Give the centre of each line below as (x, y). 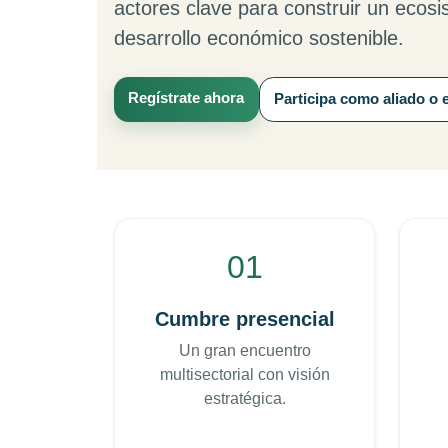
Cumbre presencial (244, 319)
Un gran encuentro (244, 351)
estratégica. (244, 399)
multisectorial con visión (244, 375)
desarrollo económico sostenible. (259, 37)
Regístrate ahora (186, 98)
